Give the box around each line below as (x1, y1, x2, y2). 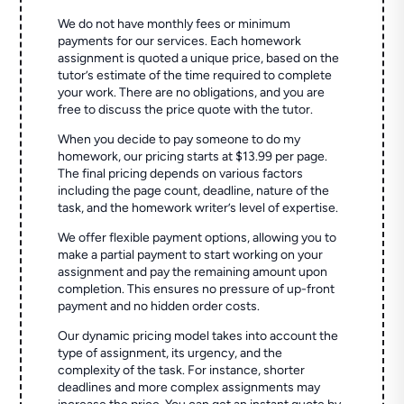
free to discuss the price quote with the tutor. (58, 102, 314, 118)
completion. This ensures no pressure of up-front (58, 281, 335, 298)
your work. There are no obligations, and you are (58, 85, 326, 101)
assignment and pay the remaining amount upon (58, 264, 328, 280)
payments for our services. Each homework (58, 33, 302, 50)
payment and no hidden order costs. (58, 298, 261, 315)
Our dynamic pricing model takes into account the (58, 328, 339, 344)
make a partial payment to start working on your (58, 247, 324, 263)
